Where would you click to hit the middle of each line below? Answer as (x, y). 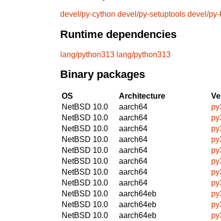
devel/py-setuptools (151, 14)
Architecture (142, 96)
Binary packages (103, 74)
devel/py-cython (88, 14)
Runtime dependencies (118, 35)
